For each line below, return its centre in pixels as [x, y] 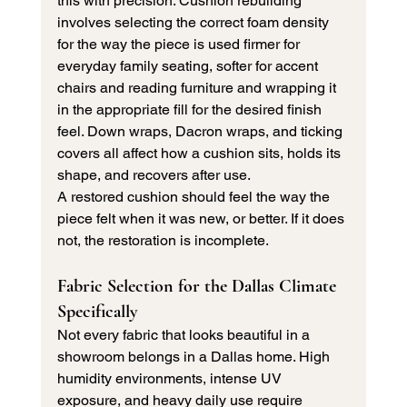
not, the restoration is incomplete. [163, 241]
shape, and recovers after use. [154, 175]
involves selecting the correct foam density [194, 23]
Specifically [97, 312]
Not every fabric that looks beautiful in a [185, 335]
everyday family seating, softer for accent [189, 66]
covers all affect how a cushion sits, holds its [200, 154]
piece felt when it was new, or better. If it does [202, 219]
